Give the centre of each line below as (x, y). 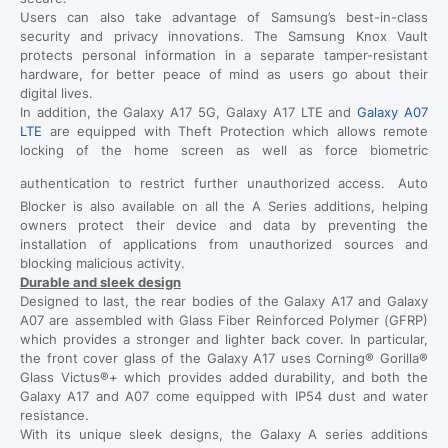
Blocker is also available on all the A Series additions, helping (224, 205)
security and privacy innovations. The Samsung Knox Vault (224, 35)
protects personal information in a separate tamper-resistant (224, 54)
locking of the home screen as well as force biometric (224, 149)
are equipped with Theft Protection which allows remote (235, 130)
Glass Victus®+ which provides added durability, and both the (224, 376)
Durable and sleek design (100, 281)
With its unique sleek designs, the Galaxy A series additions (224, 433)
